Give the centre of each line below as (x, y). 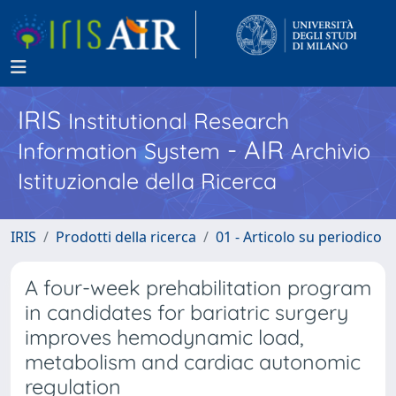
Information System (119, 151)
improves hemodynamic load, (164, 337)
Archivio (331, 151)
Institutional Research (179, 121)
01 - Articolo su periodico (299, 237)
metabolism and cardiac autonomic (193, 362)
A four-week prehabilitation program (198, 288)
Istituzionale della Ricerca (147, 181)
